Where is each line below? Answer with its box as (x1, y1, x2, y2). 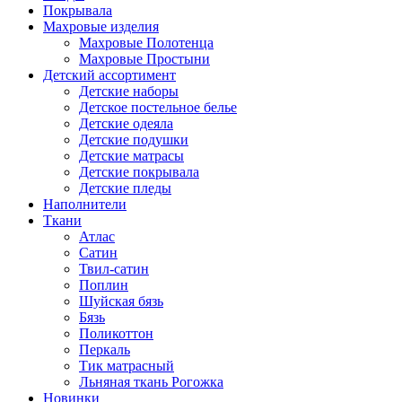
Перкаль (79, 342, 130, 357)
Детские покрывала (79, 164, 199, 179)
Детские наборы (79, 83, 179, 99)
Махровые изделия (43, 19, 159, 34)
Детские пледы (79, 180, 171, 196)
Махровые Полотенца (79, 35, 214, 50)
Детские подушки (79, 132, 188, 147)
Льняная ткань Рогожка (79, 374, 223, 389)
